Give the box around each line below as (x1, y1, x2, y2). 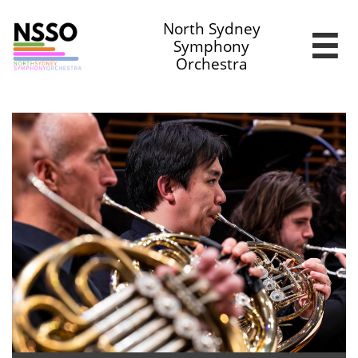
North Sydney (162, 18, 261, 39)
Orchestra (175, 54, 248, 74)
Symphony (173, 36, 250, 57)
